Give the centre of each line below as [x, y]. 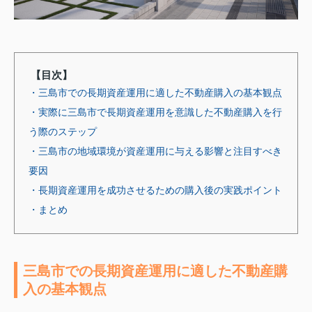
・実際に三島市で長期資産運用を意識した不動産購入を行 [155, 112]
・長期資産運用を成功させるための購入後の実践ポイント [155, 190]
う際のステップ [63, 131]
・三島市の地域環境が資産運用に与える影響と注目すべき [155, 151]
